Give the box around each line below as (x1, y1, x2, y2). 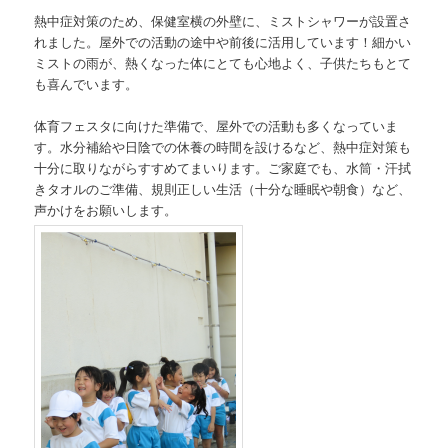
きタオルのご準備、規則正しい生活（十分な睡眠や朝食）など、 (34, 179, 412, 199)
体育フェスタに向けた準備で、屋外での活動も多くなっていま (34, 116, 399, 136)
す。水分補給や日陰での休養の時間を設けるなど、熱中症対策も (34, 137, 412, 157)
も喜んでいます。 (34, 74, 139, 94)
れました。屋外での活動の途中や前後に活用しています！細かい (34, 32, 412, 52)
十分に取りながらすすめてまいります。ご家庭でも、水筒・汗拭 (34, 158, 412, 178)
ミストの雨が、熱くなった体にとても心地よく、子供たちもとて (34, 53, 412, 73)
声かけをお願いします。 (34, 200, 178, 220)
